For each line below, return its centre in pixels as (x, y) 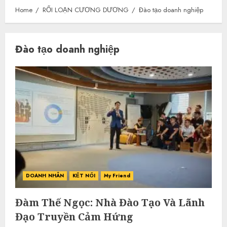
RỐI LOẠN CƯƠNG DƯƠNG (86, 10)
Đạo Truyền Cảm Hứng (74, 217)
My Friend (117, 176)
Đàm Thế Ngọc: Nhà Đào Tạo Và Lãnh (110, 203)
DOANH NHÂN (45, 176)
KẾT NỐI (84, 176)
